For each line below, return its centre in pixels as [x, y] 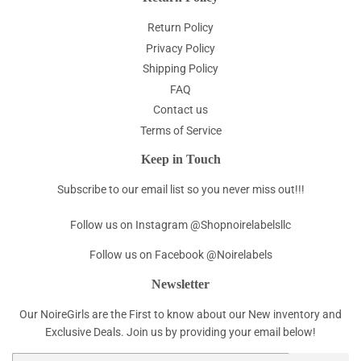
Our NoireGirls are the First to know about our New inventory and [180, 314]
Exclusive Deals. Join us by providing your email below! [180, 332]
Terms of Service [180, 130]
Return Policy [180, 28]
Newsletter [180, 284]
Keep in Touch [180, 159]
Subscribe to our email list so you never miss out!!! [180, 189]
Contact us [180, 110]
